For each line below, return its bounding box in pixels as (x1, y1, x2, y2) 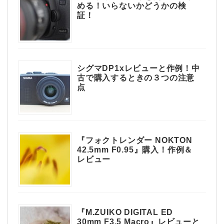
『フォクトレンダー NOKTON (77, 136, 192, 145)
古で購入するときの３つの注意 (77, 73, 195, 82)
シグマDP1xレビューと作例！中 (77, 64, 200, 73)
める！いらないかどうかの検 (77, 1, 186, 10)
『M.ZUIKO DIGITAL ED (77, 208, 173, 217)
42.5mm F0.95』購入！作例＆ (77, 145, 193, 154)
